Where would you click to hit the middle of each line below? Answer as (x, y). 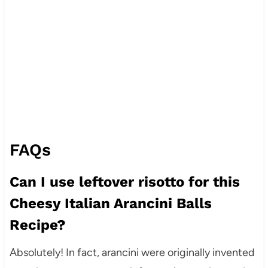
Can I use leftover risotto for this (124, 182)
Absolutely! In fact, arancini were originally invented (132, 252)
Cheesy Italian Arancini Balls (110, 203)
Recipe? (37, 225)
